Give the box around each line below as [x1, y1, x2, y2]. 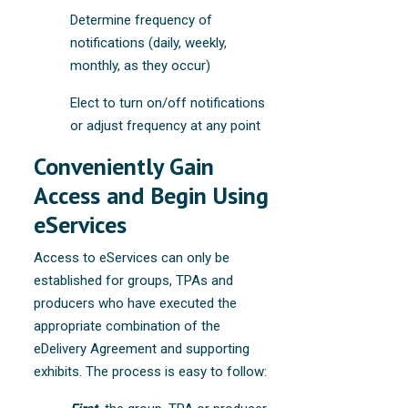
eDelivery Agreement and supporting [34, 340, 250, 357]
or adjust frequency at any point [70, 117, 261, 134]
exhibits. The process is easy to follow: [34, 362, 268, 380]
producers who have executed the [34, 294, 238, 311]
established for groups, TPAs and [34, 271, 234, 289]
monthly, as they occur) [70, 56, 211, 74]
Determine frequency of [70, 11, 213, 28]
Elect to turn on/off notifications [70, 94, 266, 111]
